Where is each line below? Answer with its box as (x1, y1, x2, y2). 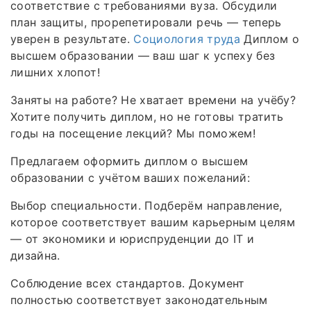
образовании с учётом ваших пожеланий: (10, 170, 250, 185)
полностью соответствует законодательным (10, 292, 268, 307)
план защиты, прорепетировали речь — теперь (10, 15, 282, 29)
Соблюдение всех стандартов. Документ (10, 276, 245, 290)
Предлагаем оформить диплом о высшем (10, 153, 249, 168)
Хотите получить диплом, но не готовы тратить (10, 109, 284, 124)
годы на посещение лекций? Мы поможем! (10, 126, 255, 140)
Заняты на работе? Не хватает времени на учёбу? (10, 92, 296, 107)
